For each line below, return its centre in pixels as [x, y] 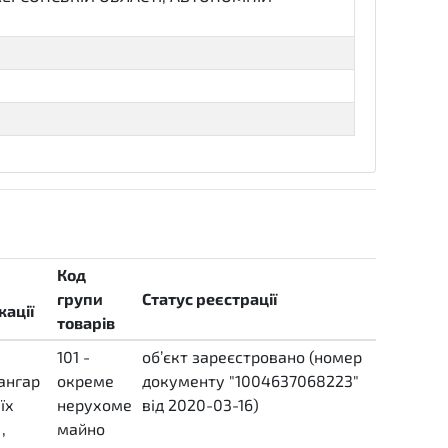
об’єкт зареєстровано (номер [252, 356]
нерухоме [94, 404]
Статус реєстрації [210, 298]
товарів [86, 322]
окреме [85, 380]
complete [297, 404]
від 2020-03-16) [202, 404]
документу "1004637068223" [250, 380]
